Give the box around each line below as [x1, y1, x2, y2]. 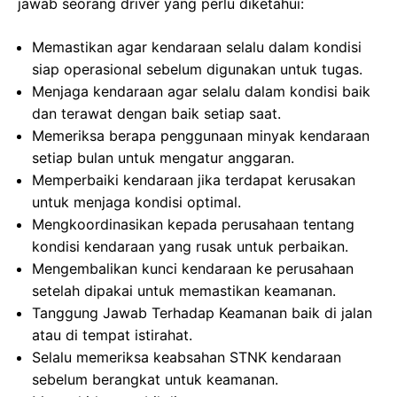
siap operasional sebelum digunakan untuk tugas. [32, 60, 362, 78]
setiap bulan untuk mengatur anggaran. [32, 149, 294, 167]
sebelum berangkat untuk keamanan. [32, 370, 278, 388]
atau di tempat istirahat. [32, 326, 192, 344]
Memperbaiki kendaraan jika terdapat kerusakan [32, 171, 355, 189]
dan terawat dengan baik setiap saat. [32, 105, 281, 122]
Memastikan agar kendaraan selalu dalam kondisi [32, 38, 362, 56]
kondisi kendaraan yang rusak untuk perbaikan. [32, 237, 348, 255]
